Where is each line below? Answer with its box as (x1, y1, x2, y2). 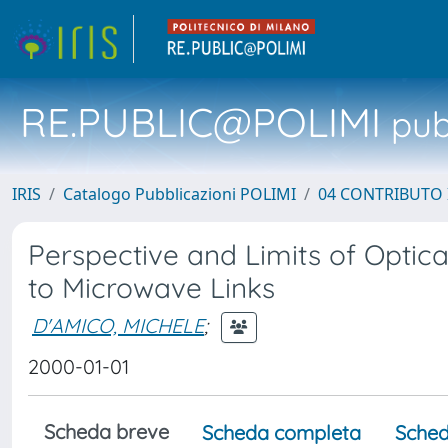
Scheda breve (44, 419, 169, 444)
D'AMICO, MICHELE (32, 312, 204, 338)
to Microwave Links (28, 270, 275, 305)
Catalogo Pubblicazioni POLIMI (63, 183, 296, 205)
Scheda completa (202, 420, 361, 445)
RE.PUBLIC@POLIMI (20, 97, 381, 147)
